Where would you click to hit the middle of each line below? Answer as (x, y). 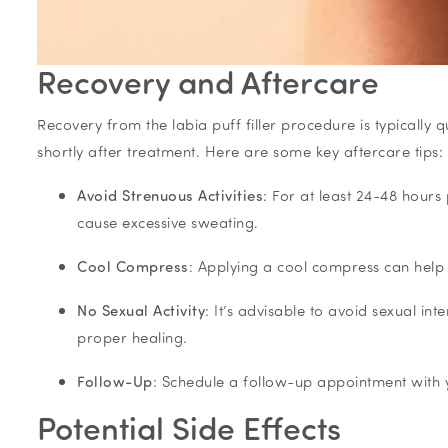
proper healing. (132, 336)
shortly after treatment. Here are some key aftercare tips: (240, 150)
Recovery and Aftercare (208, 80)
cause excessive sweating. (168, 221)
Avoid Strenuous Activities (170, 194)
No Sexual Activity (141, 309)
